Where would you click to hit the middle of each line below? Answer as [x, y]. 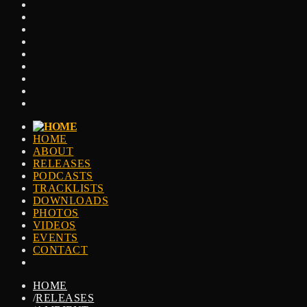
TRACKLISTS [69, 188]
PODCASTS [63, 176]
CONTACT [61, 250]
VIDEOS [54, 225]
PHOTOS [56, 213]
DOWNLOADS [71, 200]
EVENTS [56, 237]
